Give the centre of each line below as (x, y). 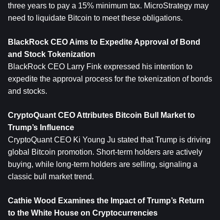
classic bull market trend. (51, 177)
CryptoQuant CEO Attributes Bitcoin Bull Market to (101, 115)
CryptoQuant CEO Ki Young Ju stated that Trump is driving (109, 140)
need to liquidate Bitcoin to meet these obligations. (95, 18)
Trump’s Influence (41, 127)
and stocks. (27, 91)
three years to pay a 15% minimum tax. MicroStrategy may (108, 6)
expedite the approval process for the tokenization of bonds (110, 79)
